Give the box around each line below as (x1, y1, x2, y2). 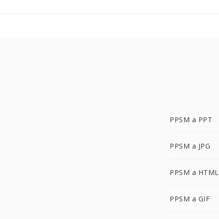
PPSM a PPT (170, 115, 212, 124)
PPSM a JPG (170, 141, 210, 151)
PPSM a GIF (170, 194, 210, 203)
